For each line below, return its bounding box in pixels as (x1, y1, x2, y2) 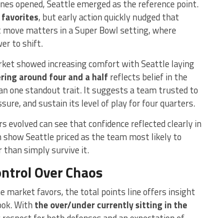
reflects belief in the (108, 70, 187, 84)
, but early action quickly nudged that (38, 10, 179, 24)
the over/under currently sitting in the (35, 198, 187, 212)
